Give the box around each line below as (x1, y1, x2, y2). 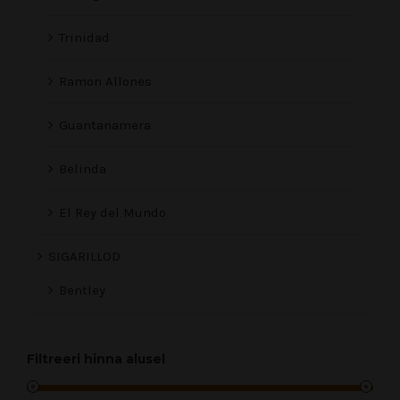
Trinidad (59, 29, 110, 46)
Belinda (59, 161, 106, 178)
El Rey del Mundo (59, 204, 166, 221)
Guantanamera (59, 117, 151, 134)
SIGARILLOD (48, 248, 121, 265)
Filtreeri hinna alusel (27, 352, 165, 367)
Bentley (59, 282, 105, 299)
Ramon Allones (59, 73, 152, 90)
